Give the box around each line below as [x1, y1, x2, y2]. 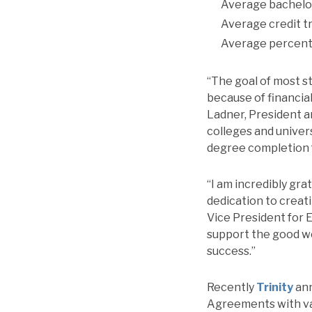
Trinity [256, 281, 293, 295]
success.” [207, 244, 256, 258]
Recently [207, 281, 256, 295]
